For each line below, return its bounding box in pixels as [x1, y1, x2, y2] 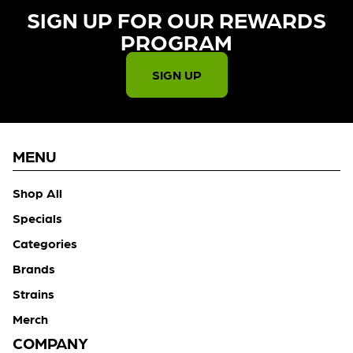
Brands [13, 261, 55, 277]
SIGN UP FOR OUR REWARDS [27, 6, 326, 33]
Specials [13, 210, 62, 226]
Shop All [13, 185, 62, 201]
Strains [13, 286, 54, 302]
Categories [13, 236, 77, 251]
